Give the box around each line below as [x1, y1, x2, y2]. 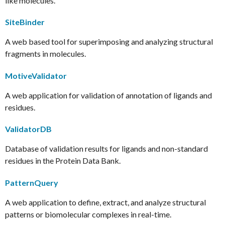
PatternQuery [5, 177, 58, 187]
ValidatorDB [5, 124, 52, 134]
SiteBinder [5, 17, 45, 27]
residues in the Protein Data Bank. [5, 156, 121, 166]
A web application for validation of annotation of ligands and [5, 90, 212, 100]
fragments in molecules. [5, 49, 86, 59]
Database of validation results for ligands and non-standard [5, 144, 208, 154]
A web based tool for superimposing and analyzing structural [5, 37, 213, 47]
